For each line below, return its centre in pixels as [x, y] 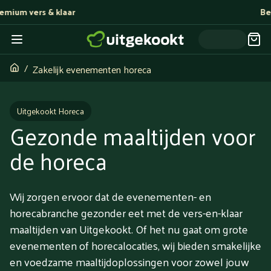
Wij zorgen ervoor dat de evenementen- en [110, 197]
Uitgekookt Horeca [51, 111]
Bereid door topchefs [149, 12]
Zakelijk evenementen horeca [92, 69]
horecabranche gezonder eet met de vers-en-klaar [126, 213]
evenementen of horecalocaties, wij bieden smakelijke [135, 246]
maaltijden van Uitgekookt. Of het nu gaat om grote [129, 229]
